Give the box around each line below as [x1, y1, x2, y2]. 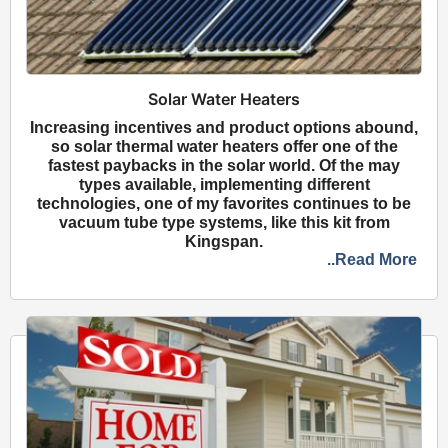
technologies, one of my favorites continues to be [37, 195, 411, 212]
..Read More [327, 251, 417, 268]
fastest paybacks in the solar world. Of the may [48, 157, 400, 174]
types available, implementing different [78, 176, 370, 193]
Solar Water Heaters [148, 89, 300, 109]
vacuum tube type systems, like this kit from [58, 214, 390, 231]
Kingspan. [185, 233, 263, 250]
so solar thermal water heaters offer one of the [50, 138, 398, 155]
